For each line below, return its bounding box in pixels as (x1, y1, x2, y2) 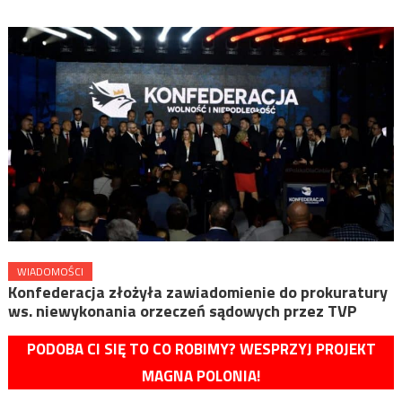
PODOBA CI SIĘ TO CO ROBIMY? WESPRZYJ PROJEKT (26, 336, 376, 361)
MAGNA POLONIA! (142, 363, 260, 388)
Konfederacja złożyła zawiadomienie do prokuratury (7, 279, 388, 304)
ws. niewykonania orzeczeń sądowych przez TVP (7, 298, 357, 323)
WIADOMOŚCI (16, 262, 83, 280)
